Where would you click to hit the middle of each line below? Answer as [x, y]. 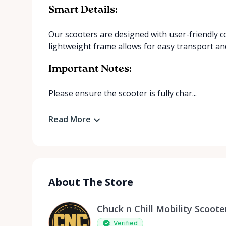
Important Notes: [90, 69]
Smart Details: [83, 10]
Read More [70, 119]
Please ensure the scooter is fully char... [123, 93]
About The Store [91, 182]
